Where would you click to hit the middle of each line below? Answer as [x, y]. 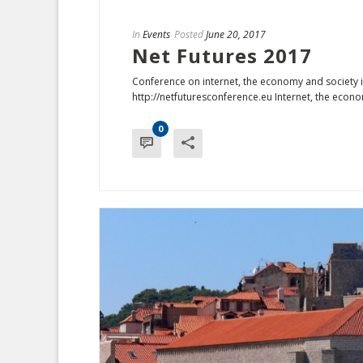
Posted [189, 34]
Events [156, 34]
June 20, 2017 [236, 34]
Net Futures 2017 [222, 56]
